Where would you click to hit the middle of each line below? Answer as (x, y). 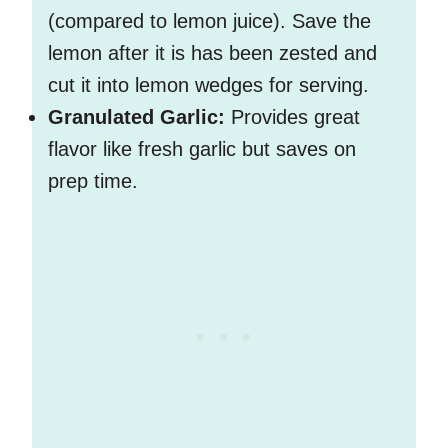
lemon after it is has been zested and (212, 53)
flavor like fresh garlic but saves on (202, 149)
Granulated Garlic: (139, 117)
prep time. (93, 181)
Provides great (295, 117)
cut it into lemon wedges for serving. (208, 85)
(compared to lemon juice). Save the (209, 21)
